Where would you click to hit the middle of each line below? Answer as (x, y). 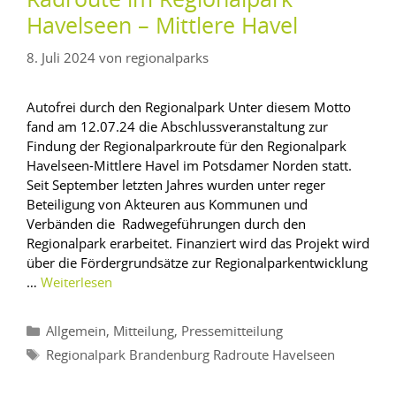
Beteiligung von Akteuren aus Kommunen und (167, 205)
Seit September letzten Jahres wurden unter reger (176, 185)
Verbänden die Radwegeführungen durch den (166, 224)
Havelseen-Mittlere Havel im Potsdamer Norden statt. (189, 166)
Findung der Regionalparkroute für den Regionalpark (187, 146)
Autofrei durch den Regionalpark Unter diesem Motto (189, 107)
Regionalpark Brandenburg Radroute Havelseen (190, 356)
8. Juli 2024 (61, 58)
